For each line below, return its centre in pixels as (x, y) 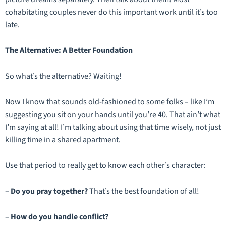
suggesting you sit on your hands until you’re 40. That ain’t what (113, 115)
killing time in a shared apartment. (63, 140)
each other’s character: (166, 166)
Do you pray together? (49, 191)
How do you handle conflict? (60, 217)
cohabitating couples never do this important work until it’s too (111, 12)
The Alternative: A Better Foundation (69, 51)
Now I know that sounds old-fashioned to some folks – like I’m (110, 102)
